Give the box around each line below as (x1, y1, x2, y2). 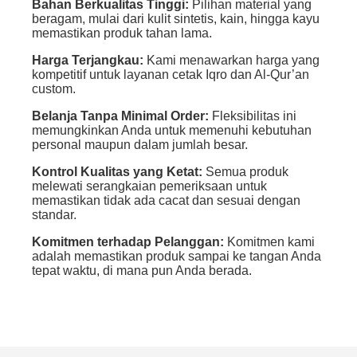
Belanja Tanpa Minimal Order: (32, 108, 209, 123)
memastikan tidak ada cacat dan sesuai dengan (32, 193, 300, 207)
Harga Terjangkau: (32, 53, 143, 67)
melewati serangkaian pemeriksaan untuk (32, 178, 267, 193)
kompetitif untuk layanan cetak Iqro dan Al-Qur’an (32, 67, 309, 81)
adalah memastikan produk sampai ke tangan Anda (32, 249, 321, 263)
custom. (32, 81, 76, 96)
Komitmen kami (224, 234, 315, 249)
